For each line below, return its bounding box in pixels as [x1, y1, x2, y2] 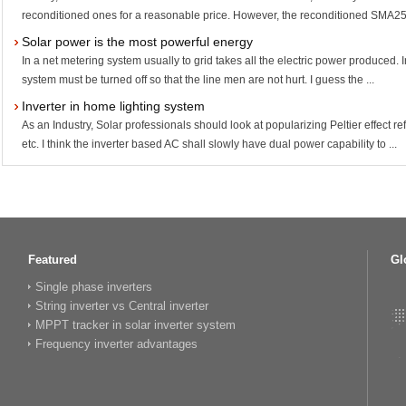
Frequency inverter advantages [35, 337, 198, 351]
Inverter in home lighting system [22, 99, 206, 113]
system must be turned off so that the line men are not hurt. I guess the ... [22, 73, 375, 86]
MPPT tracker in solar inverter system [35, 318, 236, 332]
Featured [28, 253, 77, 266]
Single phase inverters [35, 280, 152, 294]
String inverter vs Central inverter [35, 299, 208, 313]
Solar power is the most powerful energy [22, 34, 254, 49]
